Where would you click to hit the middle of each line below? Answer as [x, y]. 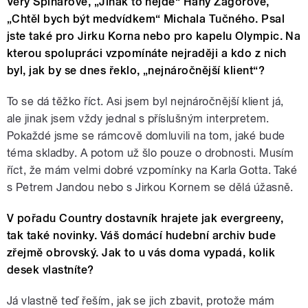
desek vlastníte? [51, 270]
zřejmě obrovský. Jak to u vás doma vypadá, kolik [141, 253]
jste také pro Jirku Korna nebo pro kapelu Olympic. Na [154, 36]
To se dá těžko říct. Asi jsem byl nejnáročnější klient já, [145, 102]
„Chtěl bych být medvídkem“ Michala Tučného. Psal [146, 19]
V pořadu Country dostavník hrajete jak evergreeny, [145, 219]
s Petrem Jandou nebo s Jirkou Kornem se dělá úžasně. [150, 188]
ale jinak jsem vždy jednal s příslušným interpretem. [140, 119]
